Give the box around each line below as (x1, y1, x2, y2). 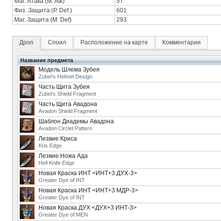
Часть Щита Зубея (38, 83, 90, 90)
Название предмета (20, 57, 73, 63)
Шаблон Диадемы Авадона (38, 118, 114, 125)
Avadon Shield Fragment (38, 108, 97, 114)
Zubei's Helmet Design (38, 74, 92, 79)
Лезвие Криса (38, 135, 77, 142)
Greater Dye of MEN (38, 212, 88, 218)
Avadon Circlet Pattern (38, 125, 92, 131)
